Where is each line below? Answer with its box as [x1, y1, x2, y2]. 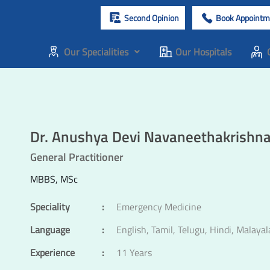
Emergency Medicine [116, 199, 201, 214]
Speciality [30, 199, 70, 214]
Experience [30, 245, 75, 260]
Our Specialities [63, 45, 128, 59]
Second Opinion [124, 11, 179, 24]
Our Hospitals [175, 45, 231, 59]
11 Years [116, 245, 152, 260]
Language [30, 222, 70, 237]
